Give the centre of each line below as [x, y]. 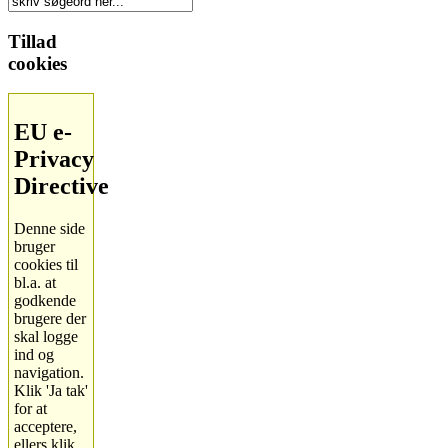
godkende [45, 301]
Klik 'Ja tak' [51, 391]
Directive [61, 186]
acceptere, [45, 427]
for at [30, 409]
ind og [34, 355]
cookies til [46, 265]
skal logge [46, 337]
